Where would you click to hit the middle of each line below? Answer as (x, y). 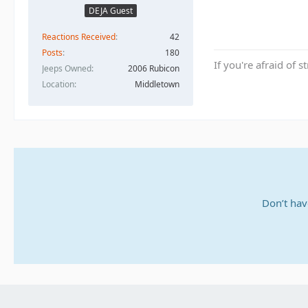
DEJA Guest (111, 11)
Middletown (157, 85)
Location (58, 85)
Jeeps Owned (67, 69)
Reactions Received (79, 37)
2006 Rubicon (154, 69)
